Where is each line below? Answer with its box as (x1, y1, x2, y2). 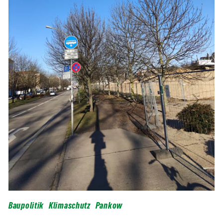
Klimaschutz (49, 200, 91, 211)
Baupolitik (8, 200, 44, 211)
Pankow (95, 200, 122, 211)
